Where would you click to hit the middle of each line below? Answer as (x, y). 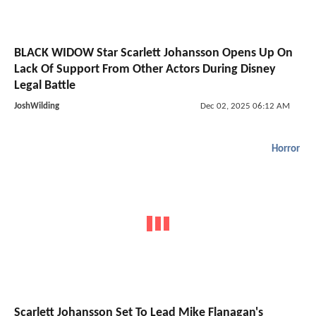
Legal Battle (45, 85)
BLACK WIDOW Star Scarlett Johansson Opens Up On (153, 53)
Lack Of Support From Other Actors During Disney (145, 69)
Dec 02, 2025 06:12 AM (245, 106)
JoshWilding (37, 106)
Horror (286, 149)
